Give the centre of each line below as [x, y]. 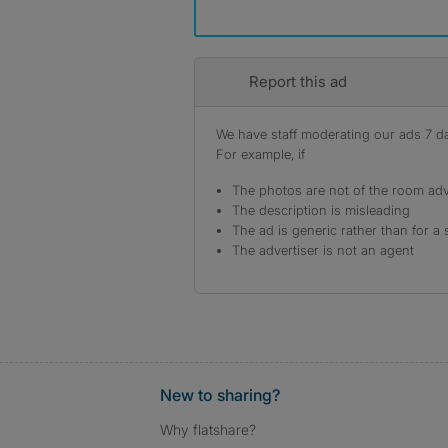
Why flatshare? [208, 429]
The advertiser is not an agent [323, 250]
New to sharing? [220, 395]
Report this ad [297, 81]
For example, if [260, 154]
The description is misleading [321, 210]
